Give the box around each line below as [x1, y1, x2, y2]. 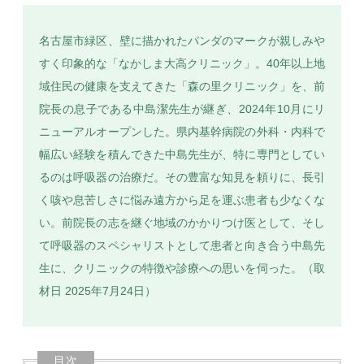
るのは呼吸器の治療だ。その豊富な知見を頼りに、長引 [39, 170, 325, 184]
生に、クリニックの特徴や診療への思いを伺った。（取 [39, 261, 325, 275]
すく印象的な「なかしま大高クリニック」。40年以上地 [39, 56, 325, 70]
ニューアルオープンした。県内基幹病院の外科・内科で [39, 124, 325, 138]
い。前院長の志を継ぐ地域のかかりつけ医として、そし [39, 215, 325, 229]
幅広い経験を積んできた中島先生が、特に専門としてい [39, 147, 325, 161]
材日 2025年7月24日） [39, 284, 156, 297]
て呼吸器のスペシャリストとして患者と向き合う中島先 [39, 238, 325, 252]
